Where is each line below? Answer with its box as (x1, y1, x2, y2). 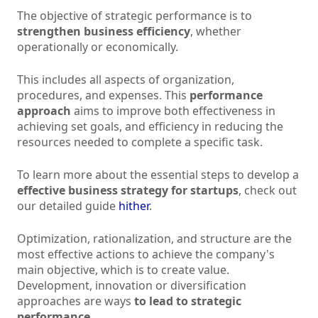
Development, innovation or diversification (17, 278, 246, 294)
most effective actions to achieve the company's (17, 246, 275, 263)
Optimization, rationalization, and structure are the (17, 231, 292, 247)
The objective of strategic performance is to (17, 8, 252, 24)
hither (119, 198, 149, 214)
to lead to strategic (134, 293, 241, 309)
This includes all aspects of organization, (17, 72, 234, 88)
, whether (190, 23, 241, 40)
